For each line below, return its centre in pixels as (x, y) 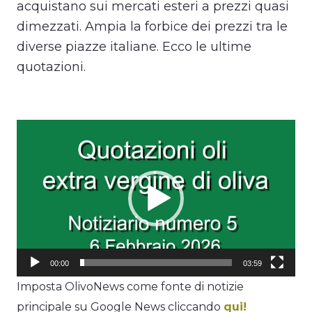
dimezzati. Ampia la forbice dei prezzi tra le (152, 27)
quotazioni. (51, 67)
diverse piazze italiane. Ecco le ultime (134, 47)
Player (34, 150)
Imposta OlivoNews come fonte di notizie (130, 287)
